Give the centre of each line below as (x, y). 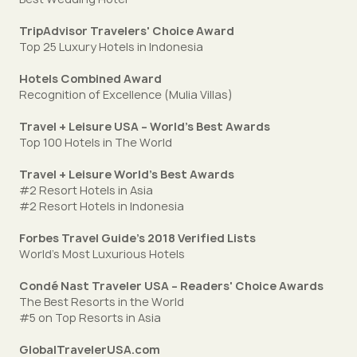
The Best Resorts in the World (102, 302)
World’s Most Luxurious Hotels (102, 254)
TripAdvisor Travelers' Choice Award (127, 31)
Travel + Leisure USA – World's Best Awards (145, 126)
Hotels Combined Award (90, 78)
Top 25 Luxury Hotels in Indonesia (111, 47)
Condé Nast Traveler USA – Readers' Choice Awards (171, 286)
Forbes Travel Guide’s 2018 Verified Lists (137, 238)
